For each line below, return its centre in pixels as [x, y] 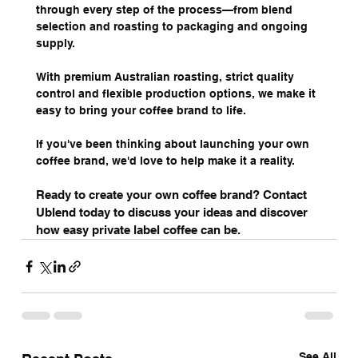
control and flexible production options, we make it [177, 94]
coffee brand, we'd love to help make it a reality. [165, 161]
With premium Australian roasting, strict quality [166, 77]
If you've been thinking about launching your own [174, 144]
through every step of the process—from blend [165, 10]
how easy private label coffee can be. [138, 230]
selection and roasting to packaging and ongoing [173, 27]
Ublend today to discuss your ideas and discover [173, 213]
